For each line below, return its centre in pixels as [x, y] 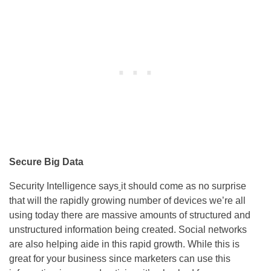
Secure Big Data [46, 162]
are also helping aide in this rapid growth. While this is [124, 244]
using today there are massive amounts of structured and [130, 215]
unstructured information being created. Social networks [128, 230]
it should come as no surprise [184, 186]
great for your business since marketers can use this [120, 259]
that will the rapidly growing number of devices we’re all [127, 201]
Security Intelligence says [64, 186]
